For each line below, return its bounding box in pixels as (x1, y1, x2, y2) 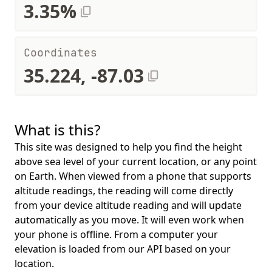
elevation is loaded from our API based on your (15, 242, 231, 256)
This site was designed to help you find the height (15, 140, 242, 154)
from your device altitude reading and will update (15, 199, 242, 212)
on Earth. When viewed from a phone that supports (15, 169, 251, 183)
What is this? (15, 120, 100, 140)
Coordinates (24, 46, 97, 59)
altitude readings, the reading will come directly (15, 184, 233, 197)
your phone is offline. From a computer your (15, 228, 218, 241)
